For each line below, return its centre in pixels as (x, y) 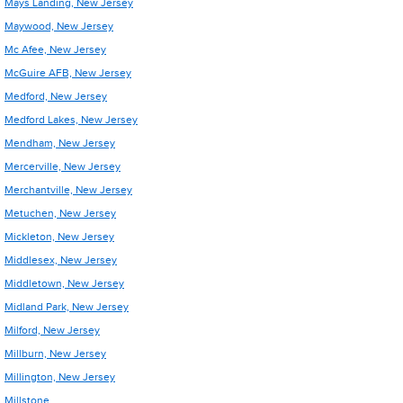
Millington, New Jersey (60, 377)
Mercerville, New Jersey (63, 166)
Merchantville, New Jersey (68, 190)
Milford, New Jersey (52, 330)
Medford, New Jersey (56, 96)
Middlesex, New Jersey (61, 260)
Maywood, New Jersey (59, 26)
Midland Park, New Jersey (67, 307)
